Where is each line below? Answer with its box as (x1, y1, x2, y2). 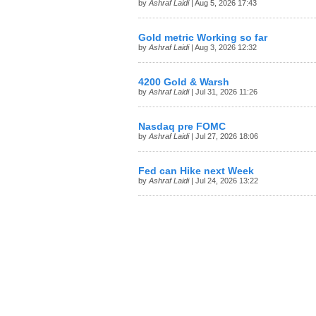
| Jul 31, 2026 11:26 (189, 87, 257, 96)
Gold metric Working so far (138, 32, 267, 43)
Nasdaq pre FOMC (138, 121, 226, 132)
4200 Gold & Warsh (138, 77, 229, 87)
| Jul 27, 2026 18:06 (189, 132, 258, 140)
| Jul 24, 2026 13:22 (189, 176, 258, 185)
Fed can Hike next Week (138, 166, 254, 176)
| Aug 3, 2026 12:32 (189, 43, 257, 51)
